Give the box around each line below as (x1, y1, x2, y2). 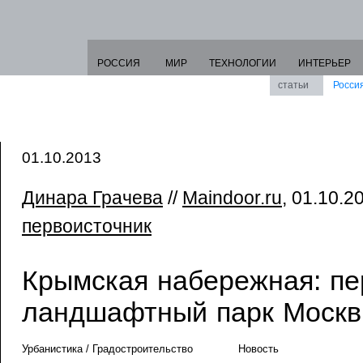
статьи (278, 79, 309, 91)
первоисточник (22, 216, 152, 237)
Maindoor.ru (182, 187, 282, 208)
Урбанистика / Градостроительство (22, 343, 193, 355)
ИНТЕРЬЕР (298, 58, 351, 69)
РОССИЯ (97, 58, 140, 69)
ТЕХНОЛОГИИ (209, 58, 276, 69)
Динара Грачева (22, 187, 163, 208)
